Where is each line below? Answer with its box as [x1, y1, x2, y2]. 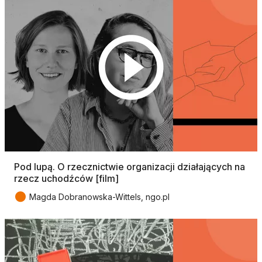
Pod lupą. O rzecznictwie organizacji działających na [14, 160, 245, 173]
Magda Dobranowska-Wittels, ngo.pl [29, 191, 170, 202]
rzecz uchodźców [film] [14, 172, 119, 184]
